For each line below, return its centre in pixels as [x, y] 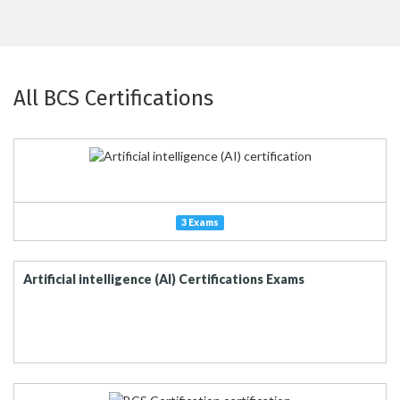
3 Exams [200, 222]
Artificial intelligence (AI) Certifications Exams [164, 279]
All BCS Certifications [113, 98]
